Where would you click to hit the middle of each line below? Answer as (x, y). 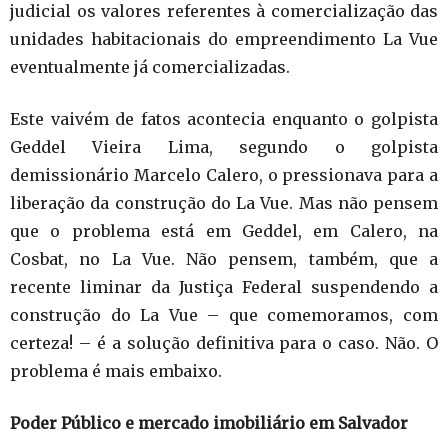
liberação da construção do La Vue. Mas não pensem (224, 202)
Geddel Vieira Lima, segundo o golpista (224, 146)
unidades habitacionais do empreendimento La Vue (224, 38)
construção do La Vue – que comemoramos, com (224, 314)
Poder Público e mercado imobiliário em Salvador (209, 422)
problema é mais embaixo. (116, 370)
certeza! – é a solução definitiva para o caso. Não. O (224, 342)
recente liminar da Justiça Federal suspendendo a (224, 286)
